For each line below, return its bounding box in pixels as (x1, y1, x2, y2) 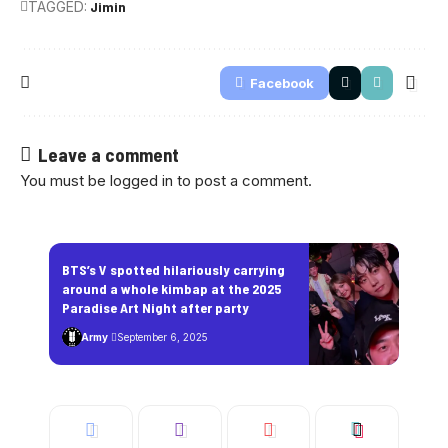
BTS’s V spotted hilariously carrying (62, 261, 285, 278)
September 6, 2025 (116, 330, 208, 343)
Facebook (250, 74, 314, 91)
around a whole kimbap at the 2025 (62, 280, 281, 297)
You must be (20, 170, 110, 190)
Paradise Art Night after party (62, 299, 249, 316)
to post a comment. (173, 170, 312, 190)
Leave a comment (38, 142, 179, 166)
